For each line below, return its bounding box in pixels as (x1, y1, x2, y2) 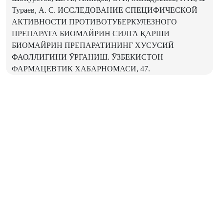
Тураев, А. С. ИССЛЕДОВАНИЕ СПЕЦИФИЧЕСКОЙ (12, 6, 197, 15)
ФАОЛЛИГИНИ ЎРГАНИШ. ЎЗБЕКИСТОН (12, 53, 163, 62)
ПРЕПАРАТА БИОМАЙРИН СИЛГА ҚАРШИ (12, 29, 170, 38)
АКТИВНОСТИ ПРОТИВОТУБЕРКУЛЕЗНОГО (12, 18, 177, 26)
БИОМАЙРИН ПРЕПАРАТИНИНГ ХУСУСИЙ (12, 41, 174, 50)
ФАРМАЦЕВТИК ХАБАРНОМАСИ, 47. (12, 65, 150, 73)
